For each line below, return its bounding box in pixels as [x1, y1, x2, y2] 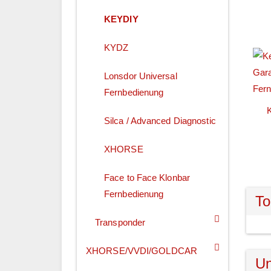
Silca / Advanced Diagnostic [104, 116, 216, 126]
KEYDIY [104, 14, 139, 25]
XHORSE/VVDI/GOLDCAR [86, 246, 197, 256]
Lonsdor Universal [104, 71, 177, 82]
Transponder [95, 217, 146, 228]
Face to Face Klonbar [104, 172, 190, 183]
